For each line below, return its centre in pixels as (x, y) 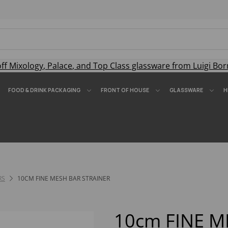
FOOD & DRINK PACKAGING (44, 90)
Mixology (26, 66)
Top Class (111, 66)
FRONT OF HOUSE (125, 90)
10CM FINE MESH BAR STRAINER (63, 178)
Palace (60, 66)
